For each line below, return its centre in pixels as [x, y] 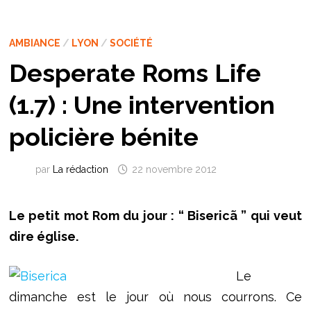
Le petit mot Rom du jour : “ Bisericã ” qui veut [155, 216]
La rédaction [80, 169]
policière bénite [103, 137]
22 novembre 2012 [174, 169]
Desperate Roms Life [135, 73]
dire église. [43, 237]
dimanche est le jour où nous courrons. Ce [155, 297]
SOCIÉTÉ [131, 43]
